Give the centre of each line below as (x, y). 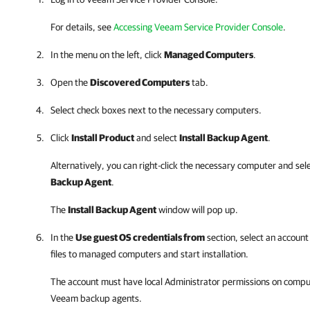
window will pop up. (197, 210)
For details (72, 27)
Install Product (103, 138)
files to (65, 254)
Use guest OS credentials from (140, 237)
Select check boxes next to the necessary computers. (156, 110)
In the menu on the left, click (107, 55)
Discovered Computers (140, 82)
